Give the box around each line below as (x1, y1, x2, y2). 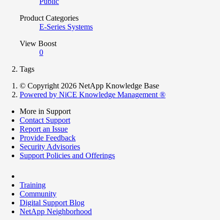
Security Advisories (20, 142, 80, 151)
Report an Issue (20, 124, 68, 133)
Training (20, 180, 46, 189)
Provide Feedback (20, 133, 76, 142)
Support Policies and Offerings (20, 151, 115, 160)
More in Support (20, 107, 71, 115)
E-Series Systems (39, 22, 93, 31)
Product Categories (20, 13, 79, 22)
